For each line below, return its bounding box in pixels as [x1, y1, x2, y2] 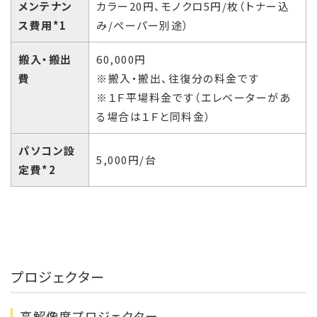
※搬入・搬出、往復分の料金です [96, 71, 260, 86]
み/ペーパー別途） [96, 18, 190, 33]
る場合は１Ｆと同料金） [96, 109, 212, 125]
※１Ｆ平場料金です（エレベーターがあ [96, 90, 291, 105]
